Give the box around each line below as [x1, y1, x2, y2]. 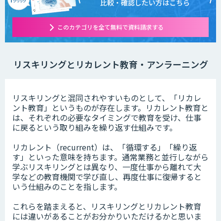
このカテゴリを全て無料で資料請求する [57, 23, 164, 32]
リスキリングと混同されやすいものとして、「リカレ [12, 92, 201, 104]
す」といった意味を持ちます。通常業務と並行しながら [12, 151, 209, 163]
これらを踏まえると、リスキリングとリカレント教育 [12, 200, 201, 213]
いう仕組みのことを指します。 [12, 181, 122, 193]
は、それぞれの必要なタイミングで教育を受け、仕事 [12, 111, 201, 124]
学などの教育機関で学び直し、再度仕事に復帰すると [12, 171, 202, 183]
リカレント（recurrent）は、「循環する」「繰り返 [12, 141, 197, 153]
